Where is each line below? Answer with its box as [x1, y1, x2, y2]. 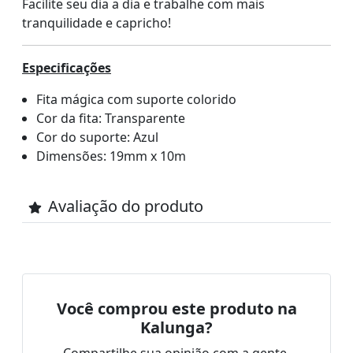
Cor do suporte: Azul [35, 128, 158, 147]
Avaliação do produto [48, 195, 203, 217]
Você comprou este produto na [56, 298, 297, 320]
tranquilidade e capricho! [22, 14, 171, 32]
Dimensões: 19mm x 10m [35, 147, 186, 165]
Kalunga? [140, 317, 213, 339]
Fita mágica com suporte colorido [35, 91, 236, 109]
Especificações [22, 59, 111, 77]
